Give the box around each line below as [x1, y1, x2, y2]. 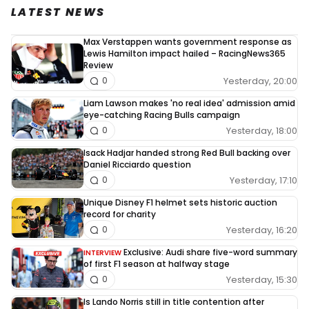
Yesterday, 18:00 [226, 123, 297, 137]
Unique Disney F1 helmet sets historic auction [83, 197, 277, 209]
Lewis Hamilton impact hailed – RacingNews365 [83, 48, 286, 60]
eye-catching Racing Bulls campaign [83, 109, 240, 121]
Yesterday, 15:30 [226, 272, 297, 286]
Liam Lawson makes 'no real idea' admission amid [83, 97, 295, 110]
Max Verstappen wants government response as [83, 36, 292, 48]
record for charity [83, 208, 156, 221]
